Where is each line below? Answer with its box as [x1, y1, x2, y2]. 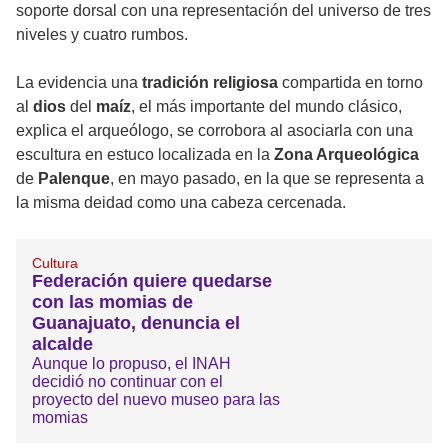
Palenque [38, 170, 110, 188]
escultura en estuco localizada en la [16, 146, 274, 164]
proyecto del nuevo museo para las [32, 391, 280, 409]
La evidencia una [16, 74, 142, 92]
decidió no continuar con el [32, 373, 223, 391]
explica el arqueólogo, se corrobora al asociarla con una [16, 122, 413, 140]
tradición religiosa [142, 74, 282, 92]
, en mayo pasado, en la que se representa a [110, 170, 424, 188]
